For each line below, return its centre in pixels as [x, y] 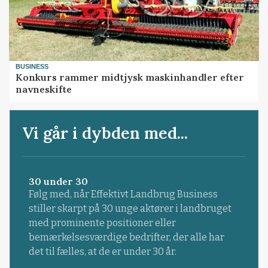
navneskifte [44, 89]
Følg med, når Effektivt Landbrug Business [123, 194]
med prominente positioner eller [102, 223]
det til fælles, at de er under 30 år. [102, 251]
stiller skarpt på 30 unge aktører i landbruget [130, 208]
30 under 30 [58, 181]
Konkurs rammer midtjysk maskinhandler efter [130, 77]
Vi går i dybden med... [105, 133]
